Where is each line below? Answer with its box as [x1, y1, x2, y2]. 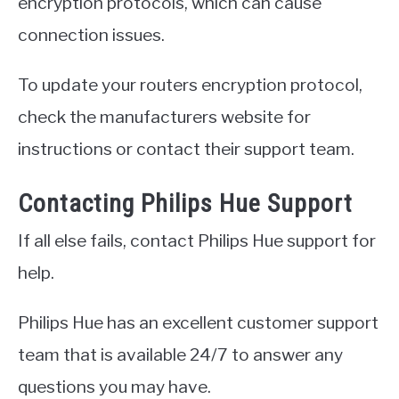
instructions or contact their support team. [18, 137, 354, 159]
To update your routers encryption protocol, [18, 73, 362, 95]
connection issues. [18, 23, 165, 45]
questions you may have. [18, 375, 211, 397]
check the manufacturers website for [18, 105, 311, 127]
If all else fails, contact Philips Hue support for [18, 229, 376, 251]
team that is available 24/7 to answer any [18, 343, 343, 365]
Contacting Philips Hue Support [18, 188, 353, 218]
